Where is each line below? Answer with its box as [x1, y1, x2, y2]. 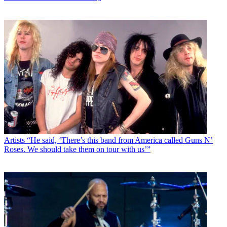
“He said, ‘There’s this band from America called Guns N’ [27, 135, 213, 144]
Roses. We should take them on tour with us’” [4, 144, 150, 154]
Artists [4, 135, 25, 144]
